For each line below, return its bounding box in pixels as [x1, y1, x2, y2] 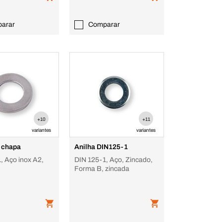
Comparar [88, 21, 120, 28]
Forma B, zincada [74, 165, 130, 172]
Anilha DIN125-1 [74, 143, 128, 151]
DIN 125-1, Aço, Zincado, [74, 156, 153, 164]
